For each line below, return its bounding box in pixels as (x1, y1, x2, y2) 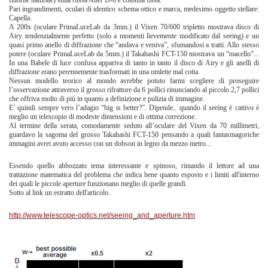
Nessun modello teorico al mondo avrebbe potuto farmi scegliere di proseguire (9, 77, 259, 86)
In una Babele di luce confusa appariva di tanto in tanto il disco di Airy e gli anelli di (9, 59, 259, 68)
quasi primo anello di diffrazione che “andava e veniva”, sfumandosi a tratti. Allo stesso (9, 41, 259, 50)
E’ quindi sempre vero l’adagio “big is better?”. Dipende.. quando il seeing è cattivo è (9, 103, 259, 112)
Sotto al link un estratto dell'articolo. (9, 188, 110, 197)
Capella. (9, 14, 33, 23)
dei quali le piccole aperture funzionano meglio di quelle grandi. (9, 179, 189, 188)
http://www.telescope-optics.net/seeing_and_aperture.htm (9, 211, 195, 220)
